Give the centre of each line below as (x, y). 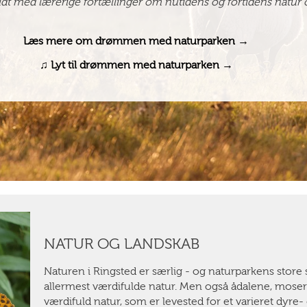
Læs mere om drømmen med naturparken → (136, 41)
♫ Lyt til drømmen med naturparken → (136, 65)
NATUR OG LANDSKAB (121, 244)
